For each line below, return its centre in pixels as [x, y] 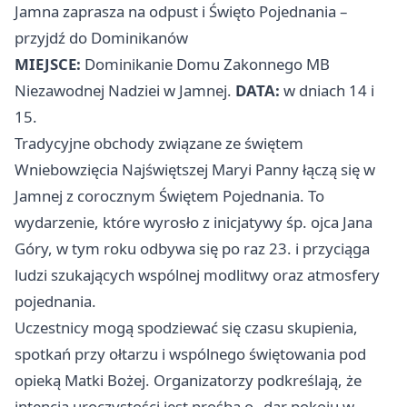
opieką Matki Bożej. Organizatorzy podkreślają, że [188, 381]
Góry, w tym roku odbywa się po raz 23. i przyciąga [192, 249]
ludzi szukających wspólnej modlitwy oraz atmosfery [197, 275]
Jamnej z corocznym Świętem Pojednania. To [169, 196]
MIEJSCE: [48, 65]
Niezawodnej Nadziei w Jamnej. [125, 91]
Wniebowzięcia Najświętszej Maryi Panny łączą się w [195, 170]
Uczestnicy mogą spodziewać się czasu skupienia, [186, 328]
